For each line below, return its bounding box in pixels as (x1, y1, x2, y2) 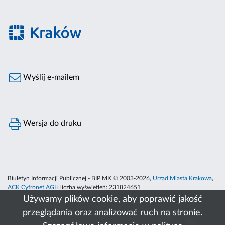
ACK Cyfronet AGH (8, 184, 59, 191)
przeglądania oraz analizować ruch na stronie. (23, 208, 202, 217)
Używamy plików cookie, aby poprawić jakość (23, 195, 202, 204)
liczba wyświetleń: (59, 184, 109, 191)
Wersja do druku (21, 119, 82, 128)
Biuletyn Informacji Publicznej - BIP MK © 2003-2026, (8, 175, 153, 182)
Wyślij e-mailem (21, 73, 80, 82)
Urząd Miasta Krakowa (153, 175, 212, 182)
